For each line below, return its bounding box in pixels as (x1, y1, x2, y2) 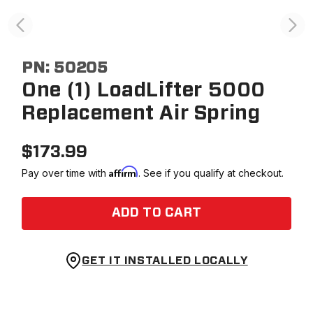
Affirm (109, 166, 139, 177)
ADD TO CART (111, 207, 202, 219)
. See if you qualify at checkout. (138, 167, 284, 179)
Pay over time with (22, 167, 110, 179)
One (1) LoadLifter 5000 (22, 81, 266, 101)
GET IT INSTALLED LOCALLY (82, 255, 248, 266)
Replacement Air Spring (22, 104, 261, 124)
